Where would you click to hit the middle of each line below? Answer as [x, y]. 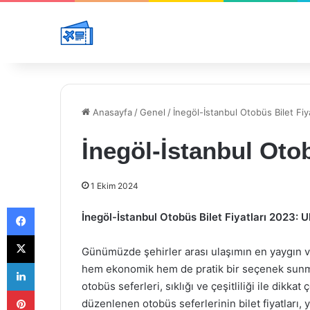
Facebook [55, 207]
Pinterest [54, 290]
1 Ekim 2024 [115, 186]
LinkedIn [52, 262]
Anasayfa [111, 112]
